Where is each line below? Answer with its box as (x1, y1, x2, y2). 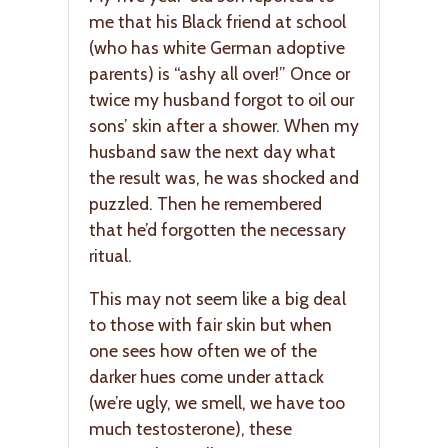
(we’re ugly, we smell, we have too (89, 392, 345, 414)
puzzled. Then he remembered (89, 192, 322, 214)
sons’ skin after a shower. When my (89, 114, 359, 136)
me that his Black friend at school (89, 10, 346, 32)
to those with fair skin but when (89, 314, 332, 336)
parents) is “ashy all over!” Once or (89, 62, 350, 84)
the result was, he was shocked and (89, 166, 359, 188)
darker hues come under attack (89, 366, 324, 388)
